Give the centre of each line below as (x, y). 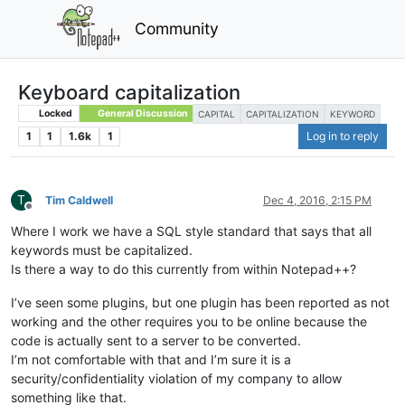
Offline (45, 212)
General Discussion (141, 113)
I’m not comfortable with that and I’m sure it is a (151, 359)
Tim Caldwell (79, 200)
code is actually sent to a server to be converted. (156, 340)
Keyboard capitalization (129, 92)
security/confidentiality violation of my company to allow (176, 378)
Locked (54, 113)
